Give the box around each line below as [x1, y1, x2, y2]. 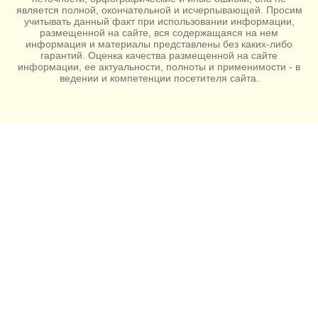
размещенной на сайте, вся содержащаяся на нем [40, 26, 278, 38]
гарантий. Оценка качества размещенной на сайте [40, 49, 278, 61]
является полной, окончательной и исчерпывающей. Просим [16, 4, 302, 16]
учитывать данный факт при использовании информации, [23, 15, 295, 27]
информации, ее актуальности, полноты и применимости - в [18, 60, 300, 72]
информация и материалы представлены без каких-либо [26, 38, 292, 50]
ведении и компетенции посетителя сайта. [59, 72, 259, 84]
